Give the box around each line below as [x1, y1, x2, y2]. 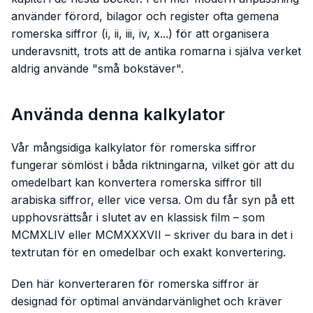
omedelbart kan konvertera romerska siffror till [11, 175, 261, 190]
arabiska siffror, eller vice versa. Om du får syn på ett [11, 193, 294, 208]
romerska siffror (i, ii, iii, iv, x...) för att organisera [11, 26, 269, 41]
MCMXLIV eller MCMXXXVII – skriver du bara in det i [11, 228, 293, 242]
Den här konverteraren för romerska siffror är [11, 277, 259, 291]
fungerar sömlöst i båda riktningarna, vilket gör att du [11, 158, 294, 173]
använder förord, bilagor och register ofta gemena [11, 8, 279, 23]
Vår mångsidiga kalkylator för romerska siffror [11, 140, 256, 155]
